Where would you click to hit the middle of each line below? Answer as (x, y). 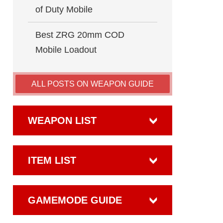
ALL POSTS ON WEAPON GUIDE (93, 84)
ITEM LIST (52, 160)
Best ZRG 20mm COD (80, 35)
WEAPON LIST (62, 120)
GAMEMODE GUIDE (75, 200)
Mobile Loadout (66, 50)
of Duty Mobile (64, 9)
